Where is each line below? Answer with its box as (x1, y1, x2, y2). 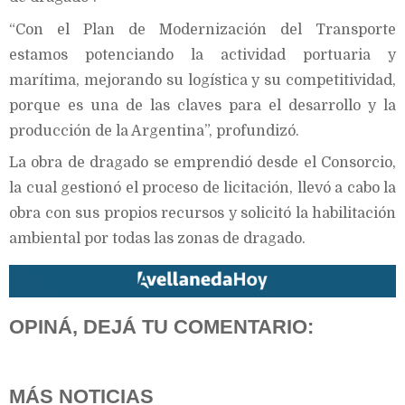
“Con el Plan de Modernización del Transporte (9, 21, 396, 38)
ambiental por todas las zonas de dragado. (9, 230, 306, 247)
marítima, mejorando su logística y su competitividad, (9, 71, 396, 89)
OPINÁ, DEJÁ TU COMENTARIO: (9, 316, 314, 339)
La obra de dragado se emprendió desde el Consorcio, (9, 154, 396, 171)
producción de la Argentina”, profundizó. (9, 122, 299, 139)
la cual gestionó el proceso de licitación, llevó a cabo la (9, 179, 396, 196)
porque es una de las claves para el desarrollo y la (9, 97, 396, 114)
